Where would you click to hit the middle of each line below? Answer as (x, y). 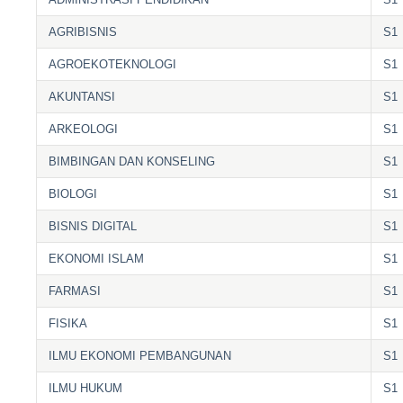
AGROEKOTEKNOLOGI (113, 64)
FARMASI (75, 291)
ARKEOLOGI (84, 129)
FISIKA (68, 323)
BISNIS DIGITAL (93, 226)
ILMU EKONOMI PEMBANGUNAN (140, 355)
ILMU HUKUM (86, 388)
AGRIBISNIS (83, 31)
